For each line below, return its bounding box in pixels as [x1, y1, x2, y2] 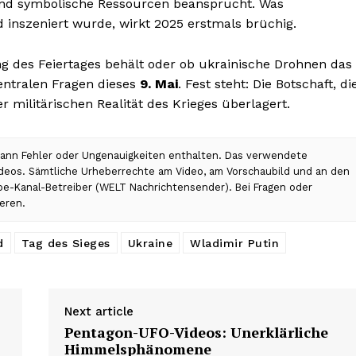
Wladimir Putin [190, 237, 279, 250]
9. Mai [140, 76, 178, 92]
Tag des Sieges [21, 237, 110, 250]
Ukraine [127, 237, 172, 250]
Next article [64, 304, 133, 319]
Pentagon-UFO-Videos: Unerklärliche [64, 323, 328, 342]
